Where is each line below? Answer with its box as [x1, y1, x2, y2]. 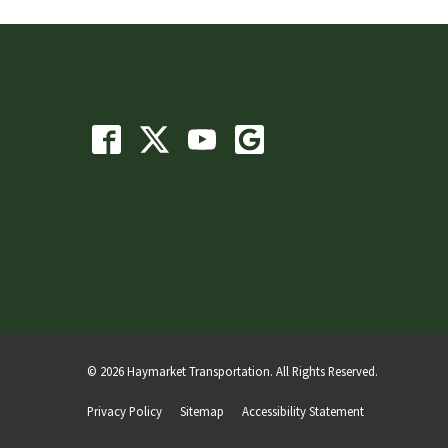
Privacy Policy [87, 402, 162, 419]
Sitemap [180, 402, 224, 419]
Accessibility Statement [242, 402, 364, 419]
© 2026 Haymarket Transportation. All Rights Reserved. [87, 363, 378, 379]
